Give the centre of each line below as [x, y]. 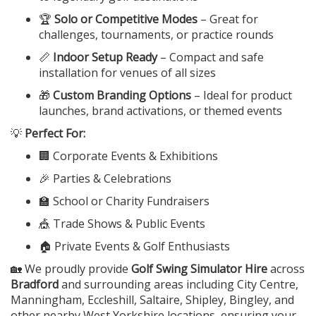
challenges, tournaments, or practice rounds [156, 35]
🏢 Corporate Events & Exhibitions [128, 156]
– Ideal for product [242, 96]
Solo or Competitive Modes [126, 19]
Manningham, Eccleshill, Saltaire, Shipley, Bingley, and [152, 300]
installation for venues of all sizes [127, 73]
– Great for [228, 19]
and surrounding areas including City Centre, [178, 285]
